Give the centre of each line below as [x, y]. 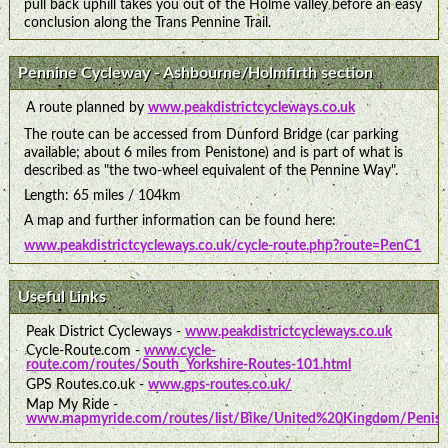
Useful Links [61, 296]
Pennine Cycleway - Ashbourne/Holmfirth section [195, 73]
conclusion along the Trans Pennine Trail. [148, 22]
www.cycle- [179, 351]
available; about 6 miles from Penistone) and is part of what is [214, 152]
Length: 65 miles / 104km [103, 196]
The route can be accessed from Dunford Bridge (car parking [211, 134]
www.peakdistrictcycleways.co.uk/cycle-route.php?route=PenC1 [223, 246]
